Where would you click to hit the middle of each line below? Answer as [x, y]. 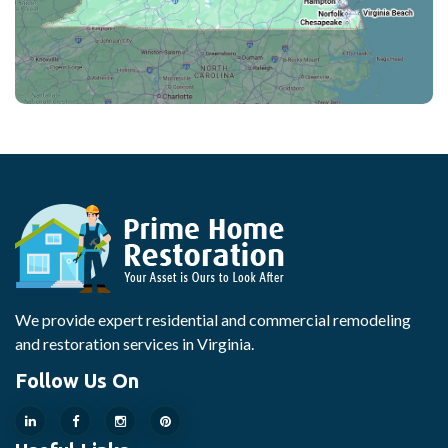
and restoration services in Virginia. [134, 344]
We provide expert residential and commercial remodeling [213, 320]
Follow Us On [77, 381]
